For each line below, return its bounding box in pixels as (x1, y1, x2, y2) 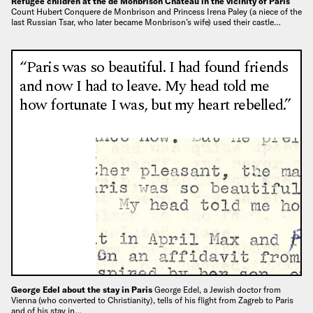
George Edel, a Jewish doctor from (154, 284, 281, 295)
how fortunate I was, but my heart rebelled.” (20, 93, 291, 117)
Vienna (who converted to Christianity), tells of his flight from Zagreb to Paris (11, 294, 293, 305)
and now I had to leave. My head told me (20, 74, 270, 98)
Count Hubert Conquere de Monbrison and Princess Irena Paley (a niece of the (11, 6, 302, 17)
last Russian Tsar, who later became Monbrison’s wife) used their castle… (11, 16, 281, 27)
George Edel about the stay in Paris (11, 284, 154, 295)
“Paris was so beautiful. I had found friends (20, 55, 289, 79)
